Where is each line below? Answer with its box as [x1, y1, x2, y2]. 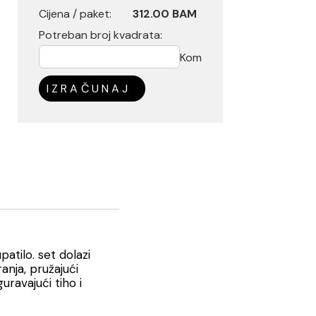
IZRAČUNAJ [47, 81, 131, 96]
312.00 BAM [132, 6, 197, 21]
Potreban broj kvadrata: [39, 28, 162, 42]
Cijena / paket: [39, 6, 111, 21]
